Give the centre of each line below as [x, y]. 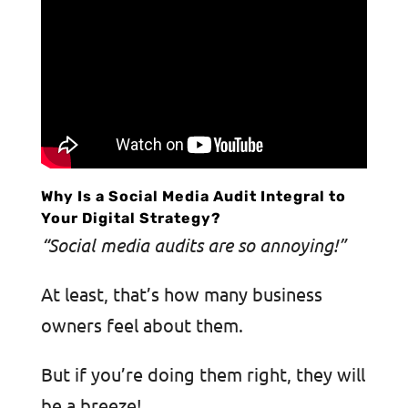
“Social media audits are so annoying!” [193, 245]
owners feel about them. [142, 325]
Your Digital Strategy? [131, 219]
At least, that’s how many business [181, 294]
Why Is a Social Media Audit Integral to [193, 197]
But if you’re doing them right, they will [203, 374]
